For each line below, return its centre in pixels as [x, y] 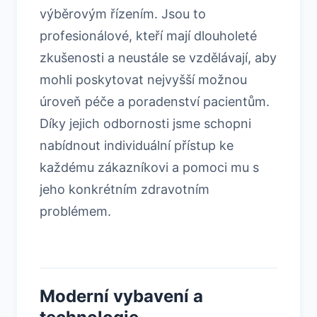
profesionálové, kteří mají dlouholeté [148, 35]
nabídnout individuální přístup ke [137, 145]
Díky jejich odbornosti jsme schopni [145, 123]
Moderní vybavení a [121, 296]
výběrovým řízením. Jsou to [123, 13]
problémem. [75, 211]
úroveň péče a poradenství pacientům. [155, 101]
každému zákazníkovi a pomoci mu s [149, 167]
